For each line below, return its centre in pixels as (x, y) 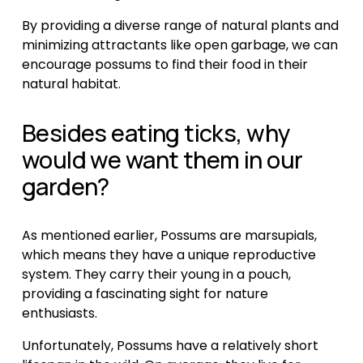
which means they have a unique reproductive (169, 255)
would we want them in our (162, 160)
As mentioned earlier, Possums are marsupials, (169, 236)
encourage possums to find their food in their (164, 65)
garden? (65, 187)
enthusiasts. (59, 314)
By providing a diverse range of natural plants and (180, 26)
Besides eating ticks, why (156, 133)
